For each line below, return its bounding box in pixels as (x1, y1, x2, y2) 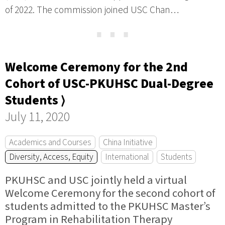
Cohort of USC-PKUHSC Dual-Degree (5, 74, 213, 93)
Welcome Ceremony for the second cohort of (5, 185, 215, 202)
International (104, 150, 149, 163)
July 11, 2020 (5, 107, 70, 126)
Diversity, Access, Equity (9, 150, 93, 163)
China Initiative (102, 136, 153, 149)
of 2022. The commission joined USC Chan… (5, 3, 179, 18)
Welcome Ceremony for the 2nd (5, 58, 188, 76)
